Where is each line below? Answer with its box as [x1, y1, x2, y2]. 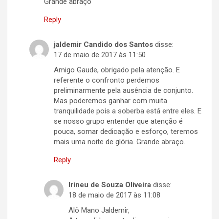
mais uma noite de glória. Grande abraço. [54, 137, 185, 147]
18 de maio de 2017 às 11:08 [68, 191, 160, 200]
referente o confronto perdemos [54, 76, 159, 85]
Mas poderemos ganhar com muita [54, 96, 167, 106]
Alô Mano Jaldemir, [68, 206, 130, 215]
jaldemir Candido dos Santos [54, 40, 153, 49]
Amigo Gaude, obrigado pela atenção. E [54, 66, 180, 75]
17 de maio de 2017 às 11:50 [54, 50, 146, 60]
